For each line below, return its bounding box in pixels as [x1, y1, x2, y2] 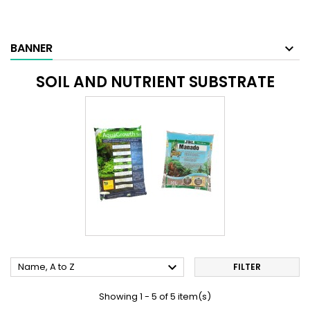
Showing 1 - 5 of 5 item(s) [99, 290, 211, 304]
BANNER [10, 40, 53, 57]
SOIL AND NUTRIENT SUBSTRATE [35, 71, 275, 93]
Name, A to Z [18, 260, 75, 274]
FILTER [232, 261, 261, 273]
